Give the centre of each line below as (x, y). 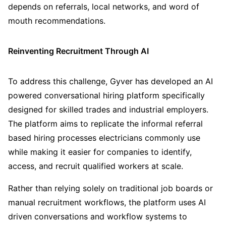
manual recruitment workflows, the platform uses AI (107, 203)
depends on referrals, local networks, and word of (104, 6)
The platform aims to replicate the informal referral (105, 124)
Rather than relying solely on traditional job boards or (110, 188)
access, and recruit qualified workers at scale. (96, 166)
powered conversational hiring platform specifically (106, 96)
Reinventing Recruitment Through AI (78, 51)
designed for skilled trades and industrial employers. (108, 110)
